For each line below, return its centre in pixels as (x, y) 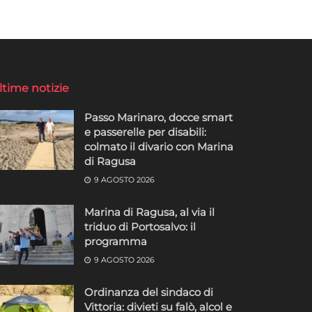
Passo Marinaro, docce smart (158, 117)
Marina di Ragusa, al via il (149, 212)
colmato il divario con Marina (159, 146)
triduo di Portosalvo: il (140, 226)
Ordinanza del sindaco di (149, 292)
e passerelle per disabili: (145, 132)
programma (116, 241)
